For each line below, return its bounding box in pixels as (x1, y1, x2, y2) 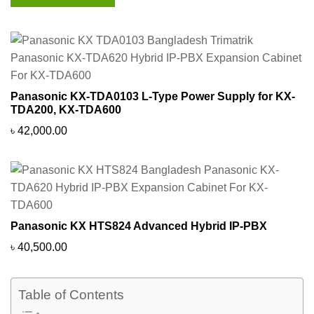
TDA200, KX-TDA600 (11, 103, 121, 116)
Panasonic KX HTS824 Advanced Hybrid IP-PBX (11, 219, 267, 232)
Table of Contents (18, 287, 124, 303)
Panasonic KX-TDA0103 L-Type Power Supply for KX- (11, 90, 295, 102)
